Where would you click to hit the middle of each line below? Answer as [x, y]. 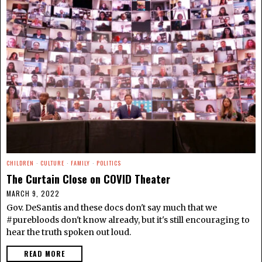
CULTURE [52, 163]
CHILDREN [20, 163]
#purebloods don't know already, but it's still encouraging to [128, 220]
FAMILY [80, 163]
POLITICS [109, 163]
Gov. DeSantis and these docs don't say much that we [112, 207]
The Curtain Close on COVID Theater [88, 178]
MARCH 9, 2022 [33, 193]
